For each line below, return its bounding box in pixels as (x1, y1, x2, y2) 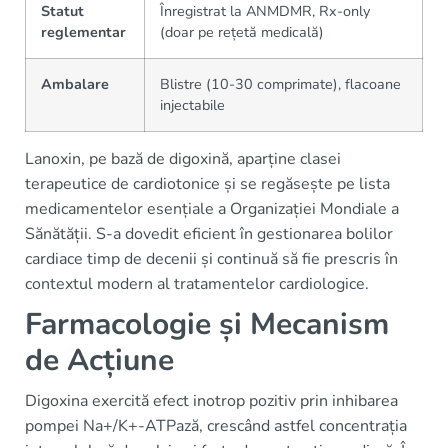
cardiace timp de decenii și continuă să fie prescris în (25, 247, 398, 270)
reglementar (41, 21, 126, 42)
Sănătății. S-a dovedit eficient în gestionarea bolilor (25, 222, 393, 245)
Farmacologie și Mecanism (25, 303, 389, 345)
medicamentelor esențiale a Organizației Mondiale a (25, 197, 399, 220)
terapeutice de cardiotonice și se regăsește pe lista (25, 172, 390, 195)
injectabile (160, 94, 225, 115)
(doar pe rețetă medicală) (160, 21, 324, 42)
